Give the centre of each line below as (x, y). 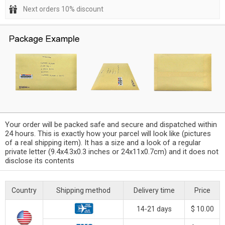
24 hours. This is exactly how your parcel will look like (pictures (108, 133)
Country (24, 190)
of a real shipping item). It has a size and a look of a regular (103, 142)
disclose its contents (40, 160)
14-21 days (154, 209)
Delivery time (154, 190)
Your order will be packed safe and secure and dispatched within (111, 124)
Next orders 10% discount (63, 9)
